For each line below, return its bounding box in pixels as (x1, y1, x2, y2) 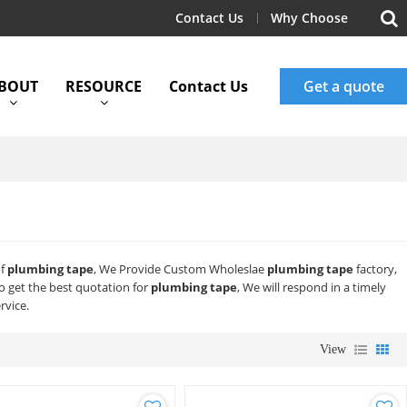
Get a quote (303, 76, 384, 96)
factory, (353, 261, 398, 278)
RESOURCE (65, 76, 142, 96)
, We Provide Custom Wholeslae (94, 261, 268, 278)
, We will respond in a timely (237, 279, 387, 296)
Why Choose (271, 9, 348, 26)
